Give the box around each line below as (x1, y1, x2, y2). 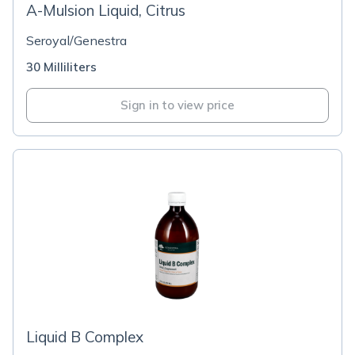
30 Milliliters (26, 59, 97, 74)
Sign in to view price (120, 97, 235, 113)
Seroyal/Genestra (26, 32, 127, 48)
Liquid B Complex (26, 327, 143, 346)
